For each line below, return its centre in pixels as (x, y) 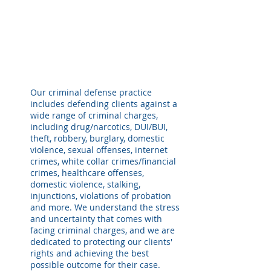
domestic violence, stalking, (85, 184)
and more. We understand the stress (105, 207)
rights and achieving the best (90, 253)
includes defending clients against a (104, 104)
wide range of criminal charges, (94, 115)
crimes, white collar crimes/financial (103, 161)
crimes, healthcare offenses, (87, 173)
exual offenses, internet (120, 150)
